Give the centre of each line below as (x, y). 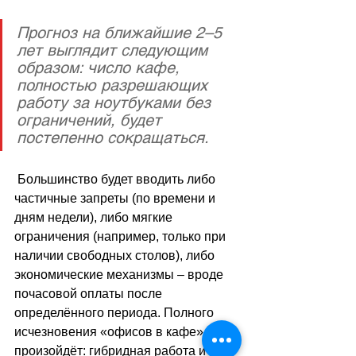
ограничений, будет (91, 120)
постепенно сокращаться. (113, 138)
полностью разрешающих (114, 85)
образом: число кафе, (101, 68)
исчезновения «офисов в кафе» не (119, 332)
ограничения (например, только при (122, 237)
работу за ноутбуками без (116, 103)
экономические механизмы (96, 275)
